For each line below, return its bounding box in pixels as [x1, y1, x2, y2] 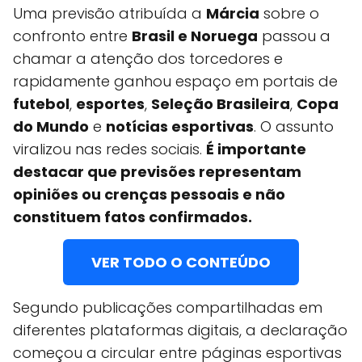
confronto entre [13, 26, 132, 47]
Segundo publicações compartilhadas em [13, 297, 322, 318]
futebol [13, 94, 69, 115]
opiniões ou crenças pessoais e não [13, 184, 285, 205]
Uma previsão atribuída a [13, 3, 206, 24]
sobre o [259, 3, 319, 24]
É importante [206, 139, 306, 160]
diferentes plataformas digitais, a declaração [13, 320, 347, 341]
